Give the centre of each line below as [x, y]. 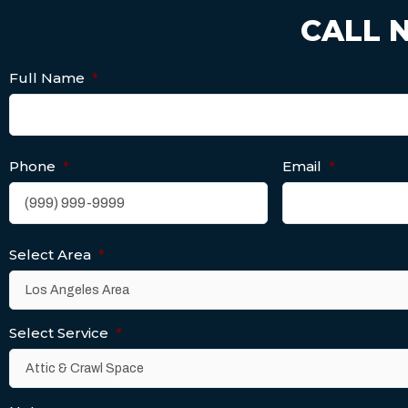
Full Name [47, 77]
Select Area [50, 254]
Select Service [59, 332]
